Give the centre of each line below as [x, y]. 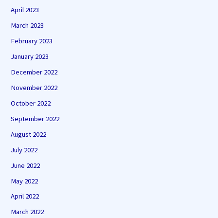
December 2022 [34, 72]
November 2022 [34, 87]
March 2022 [27, 212]
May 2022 [25, 181]
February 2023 [32, 41]
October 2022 [31, 103]
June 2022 [26, 165]
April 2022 [25, 196]
